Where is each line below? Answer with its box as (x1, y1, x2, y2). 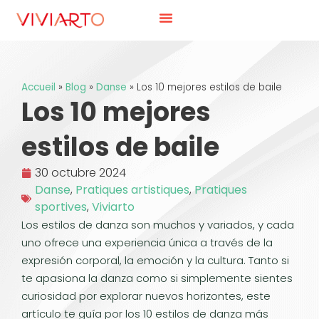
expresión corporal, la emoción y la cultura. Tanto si (21, 253, 289, 268)
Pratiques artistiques (75, 182, 189, 198)
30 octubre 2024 (35, 164, 126, 181)
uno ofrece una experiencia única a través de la (21, 235, 273, 250)
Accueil (21, 80, 56, 94)
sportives (35, 199, 87, 215)
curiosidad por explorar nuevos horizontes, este (21, 288, 271, 303)
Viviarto (92, 199, 135, 215)
